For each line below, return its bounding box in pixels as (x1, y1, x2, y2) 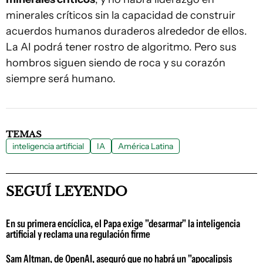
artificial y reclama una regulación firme (6, 227, 150, 241)
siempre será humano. (6, 72, 116, 85)
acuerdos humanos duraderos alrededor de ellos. (6, 24, 247, 38)
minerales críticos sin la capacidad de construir (6, 8, 235, 22)
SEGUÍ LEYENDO (6, 183, 127, 200)
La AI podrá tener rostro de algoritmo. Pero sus (6, 40, 237, 53)
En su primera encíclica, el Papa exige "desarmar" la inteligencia (6, 217, 240, 230)
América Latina (118, 140, 173, 151)
